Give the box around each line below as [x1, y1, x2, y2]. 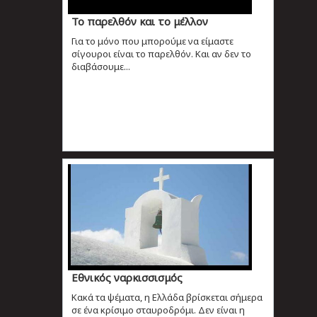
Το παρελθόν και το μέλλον [71, 13, 208, 28]
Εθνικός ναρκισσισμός [71, 270, 183, 284]
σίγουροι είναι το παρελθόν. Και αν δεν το [71, 47, 251, 60]
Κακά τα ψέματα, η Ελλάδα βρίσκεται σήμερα [71, 290, 263, 304]
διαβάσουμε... [71, 59, 130, 73]
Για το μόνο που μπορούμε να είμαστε [71, 34, 234, 47]
